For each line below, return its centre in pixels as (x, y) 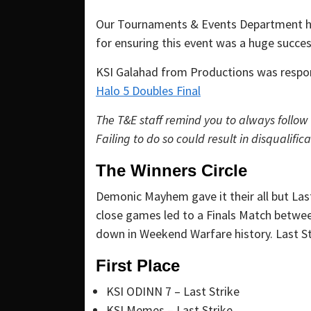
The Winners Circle (171, 171)
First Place (138, 266)
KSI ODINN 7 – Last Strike (173, 292)
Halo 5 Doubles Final (148, 91)
